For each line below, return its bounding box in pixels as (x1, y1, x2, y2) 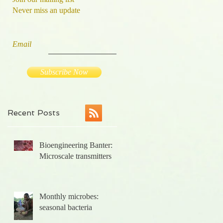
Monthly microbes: (39, 192, 99, 201)
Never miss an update (12, 6, 80, 14)
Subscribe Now (40, 68, 88, 76)
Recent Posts (7, 108, 60, 117)
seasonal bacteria (39, 203, 92, 212)
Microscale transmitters (39, 152, 111, 160)
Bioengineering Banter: (39, 141, 112, 149)
